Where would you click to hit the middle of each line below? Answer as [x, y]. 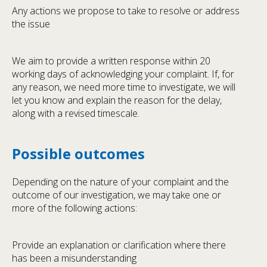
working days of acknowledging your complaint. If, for [123, 74]
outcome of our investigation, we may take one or [117, 195]
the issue [31, 24]
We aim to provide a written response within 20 [111, 60]
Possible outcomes [78, 153]
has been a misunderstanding [74, 258]
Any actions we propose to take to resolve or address [126, 10]
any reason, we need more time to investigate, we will [124, 87]
